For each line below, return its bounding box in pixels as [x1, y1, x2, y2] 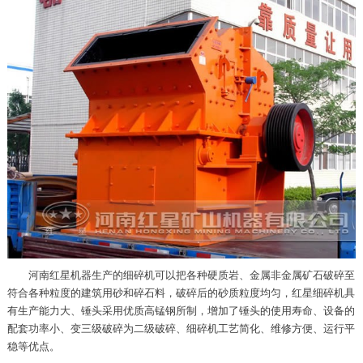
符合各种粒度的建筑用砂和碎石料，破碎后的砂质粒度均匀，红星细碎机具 [6, 287, 355, 300]
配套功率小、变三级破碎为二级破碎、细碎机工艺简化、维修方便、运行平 [6, 322, 355, 335]
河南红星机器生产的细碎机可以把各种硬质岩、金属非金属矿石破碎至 [28, 269, 355, 282]
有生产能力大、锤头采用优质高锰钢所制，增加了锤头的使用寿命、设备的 [6, 305, 355, 318]
